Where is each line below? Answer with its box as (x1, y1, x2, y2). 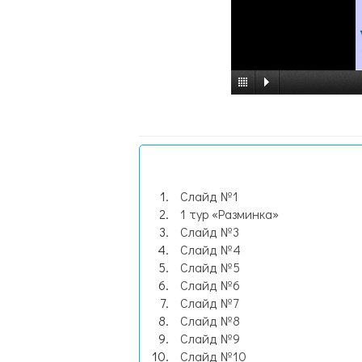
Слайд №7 (180, 294, 238, 311)
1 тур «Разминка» (180, 205, 279, 222)
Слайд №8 (180, 312, 240, 329)
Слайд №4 (180, 241, 241, 258)
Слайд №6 (180, 276, 240, 293)
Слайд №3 (180, 223, 239, 240)
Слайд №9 (180, 330, 240, 347)
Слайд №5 (180, 259, 240, 276)
